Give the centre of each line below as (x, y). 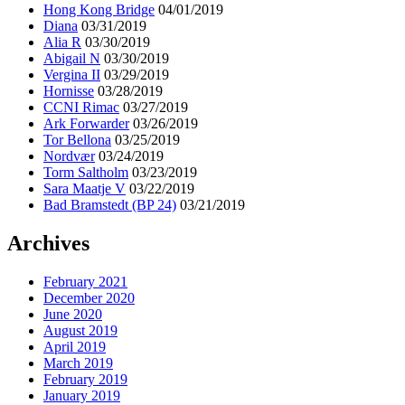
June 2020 (73, 315)
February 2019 (85, 380)
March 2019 (78, 363)
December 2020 (89, 298)
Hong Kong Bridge (99, 10)
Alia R (62, 42)
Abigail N (72, 59)
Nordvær (69, 156)
